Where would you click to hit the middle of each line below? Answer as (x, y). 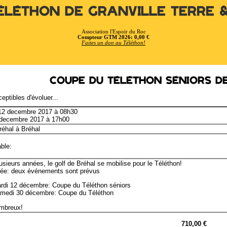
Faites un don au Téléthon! (113, 43)
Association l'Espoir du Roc (113, 31)
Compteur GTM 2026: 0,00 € (113, 37)
